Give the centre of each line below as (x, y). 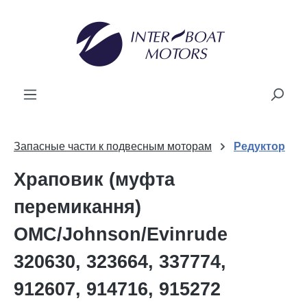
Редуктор (259, 146)
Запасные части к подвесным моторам (113, 146)
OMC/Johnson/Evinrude (121, 234)
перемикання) (77, 207)
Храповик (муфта (94, 180)
